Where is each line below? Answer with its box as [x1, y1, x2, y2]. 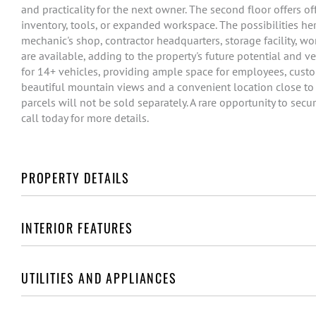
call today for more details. [21, 111, 149, 125]
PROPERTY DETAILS [21, 169, 130, 187]
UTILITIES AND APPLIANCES [21, 269, 177, 287]
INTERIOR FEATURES [21, 219, 133, 237]
